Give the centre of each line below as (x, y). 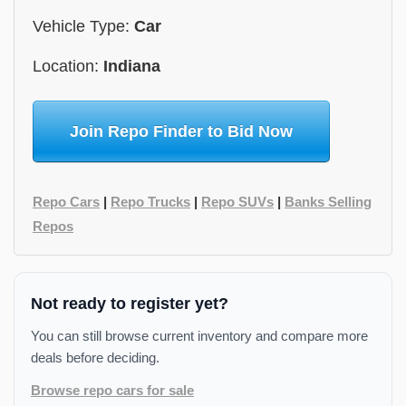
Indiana (132, 66)
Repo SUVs (237, 202)
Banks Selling (328, 202)
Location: (68, 66)
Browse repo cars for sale (112, 390)
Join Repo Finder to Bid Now (181, 131)
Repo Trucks (150, 202)
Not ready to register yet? (130, 304)
